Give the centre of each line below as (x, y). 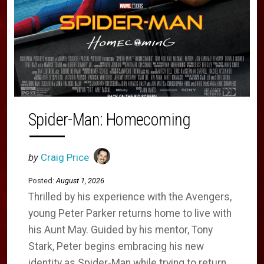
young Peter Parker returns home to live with (130, 214)
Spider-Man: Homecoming (110, 120)
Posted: (41, 181)
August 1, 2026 (80, 181)
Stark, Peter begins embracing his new (116, 247)
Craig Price (65, 158)
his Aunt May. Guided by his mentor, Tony (121, 230)
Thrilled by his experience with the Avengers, (130, 197)
